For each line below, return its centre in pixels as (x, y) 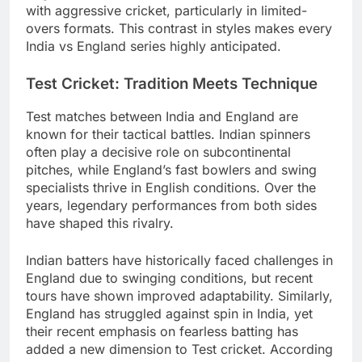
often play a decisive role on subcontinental (158, 152)
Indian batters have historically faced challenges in (179, 261)
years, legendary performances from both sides (171, 206)
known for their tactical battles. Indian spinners (168, 135)
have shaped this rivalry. (100, 223)
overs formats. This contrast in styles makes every (179, 28)
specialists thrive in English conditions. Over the (171, 188)
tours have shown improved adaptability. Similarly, (179, 296)
